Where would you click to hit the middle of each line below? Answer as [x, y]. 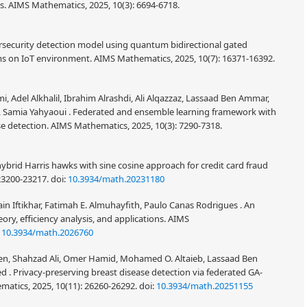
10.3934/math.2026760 [47, 232]
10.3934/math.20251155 [205, 286]
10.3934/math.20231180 [116, 179]
